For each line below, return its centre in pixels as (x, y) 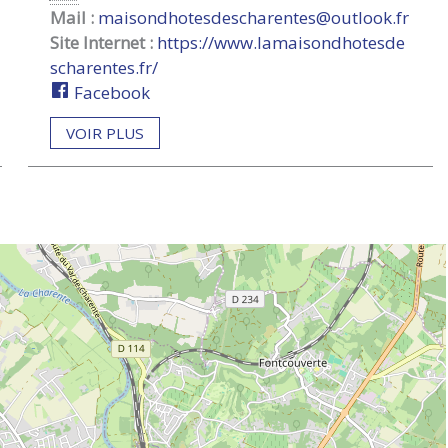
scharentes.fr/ (103, 67)
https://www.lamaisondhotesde (280, 42)
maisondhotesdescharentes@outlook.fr (253, 17)
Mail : (73, 17)
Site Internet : (103, 42)
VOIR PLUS (104, 132)
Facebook (109, 92)
